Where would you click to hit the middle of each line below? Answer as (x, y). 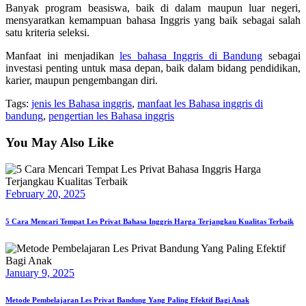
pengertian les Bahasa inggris (111, 116)
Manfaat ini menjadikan (63, 56)
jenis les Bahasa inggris (82, 104)
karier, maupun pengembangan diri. (82, 81)
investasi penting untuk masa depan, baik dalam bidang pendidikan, (153, 68)
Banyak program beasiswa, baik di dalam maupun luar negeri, (153, 8)
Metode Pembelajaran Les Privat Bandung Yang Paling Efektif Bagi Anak (127, 300)
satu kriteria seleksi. (47, 33)
